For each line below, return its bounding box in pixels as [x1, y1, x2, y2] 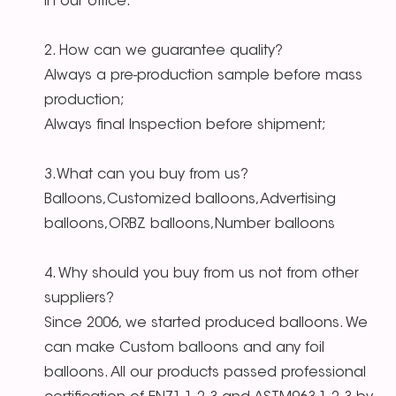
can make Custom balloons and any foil [44, 341, 324, 356]
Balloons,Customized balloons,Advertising [44, 193, 336, 208]
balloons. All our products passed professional [44, 366, 366, 381]
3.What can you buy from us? [44, 168, 248, 183]
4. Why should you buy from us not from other [44, 267, 359, 282]
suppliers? [44, 292, 114, 307]
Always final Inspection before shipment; [44, 118, 326, 133]
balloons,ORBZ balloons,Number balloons [44, 217, 335, 232]
